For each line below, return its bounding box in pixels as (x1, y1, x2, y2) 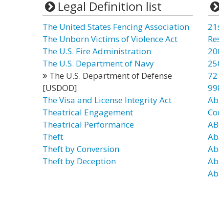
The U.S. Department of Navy (43, 58, 154, 69)
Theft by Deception (43, 155, 116, 167)
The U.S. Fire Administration (43, 45, 151, 57)
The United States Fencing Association (43, 21, 189, 32)
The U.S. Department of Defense (47, 70, 172, 81)
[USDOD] (43, 82, 77, 93)
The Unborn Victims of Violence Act (43, 33, 177, 44)
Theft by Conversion (43, 143, 119, 154)
